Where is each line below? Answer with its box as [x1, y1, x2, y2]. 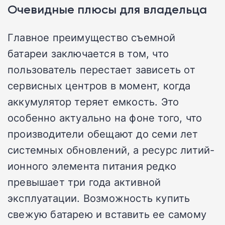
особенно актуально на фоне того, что [8, 110, 202, 125]
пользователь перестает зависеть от [8, 62, 195, 76]
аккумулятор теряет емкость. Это [8, 94, 179, 108]
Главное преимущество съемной [8, 30, 176, 44]
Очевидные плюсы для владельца [8, 2, 207, 17]
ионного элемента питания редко [8, 158, 177, 173]
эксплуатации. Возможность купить [8, 190, 190, 205]
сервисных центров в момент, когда [8, 78, 191, 92]
